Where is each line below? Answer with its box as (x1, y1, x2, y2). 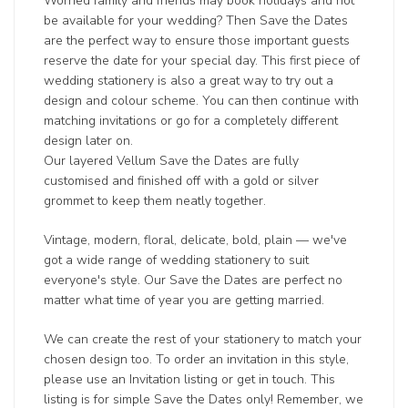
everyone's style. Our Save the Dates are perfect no (44, 271, 343, 290)
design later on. (44, 132, 134, 150)
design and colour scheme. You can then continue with (44, 92, 360, 110)
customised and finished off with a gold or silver (44, 172, 320, 190)
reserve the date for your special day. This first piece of (44, 52, 361, 70)
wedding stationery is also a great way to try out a (44, 72, 334, 90)
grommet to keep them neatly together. (44, 192, 267, 210)
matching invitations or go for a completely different (44, 112, 339, 130)
